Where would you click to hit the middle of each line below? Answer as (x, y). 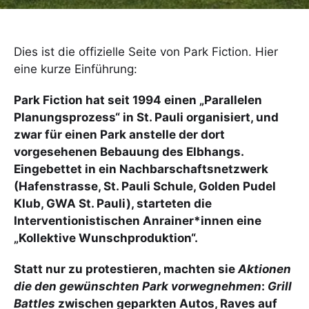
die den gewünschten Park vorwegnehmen (138, 286)
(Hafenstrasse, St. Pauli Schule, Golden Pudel (145, 186)
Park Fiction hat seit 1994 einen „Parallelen (138, 100)
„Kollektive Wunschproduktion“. (106, 238)
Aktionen (265, 269)
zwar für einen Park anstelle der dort (119, 134)
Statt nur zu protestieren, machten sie (126, 269)
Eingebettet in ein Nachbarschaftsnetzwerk (141, 169)
